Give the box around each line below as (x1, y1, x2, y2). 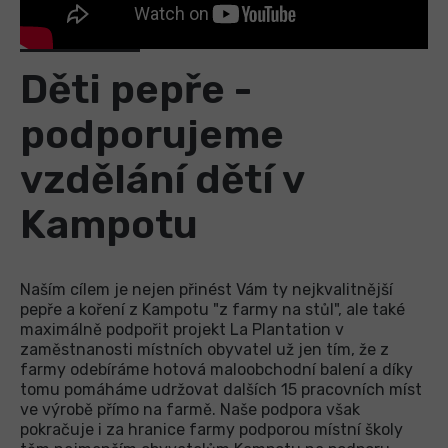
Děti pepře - (20, 66, 252, 114)
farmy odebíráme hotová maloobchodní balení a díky (20, 360, 413, 380)
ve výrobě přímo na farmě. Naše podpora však (20, 400, 360, 420)
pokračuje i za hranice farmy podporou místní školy (20, 420, 403, 440)
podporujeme (20, 111, 284, 159)
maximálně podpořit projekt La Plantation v (20, 320, 344, 340)
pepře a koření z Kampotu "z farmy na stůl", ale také (20, 300, 405, 320)
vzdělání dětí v (20, 156, 304, 204)
